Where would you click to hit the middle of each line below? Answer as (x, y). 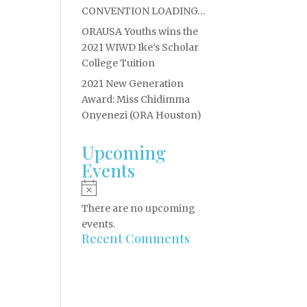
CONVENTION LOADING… (144, 11)
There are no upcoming (139, 209)
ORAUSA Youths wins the (140, 32)
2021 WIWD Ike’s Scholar (140, 47)
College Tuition (119, 63)
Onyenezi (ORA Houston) (142, 115)
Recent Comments (136, 239)
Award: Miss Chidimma (136, 99)
